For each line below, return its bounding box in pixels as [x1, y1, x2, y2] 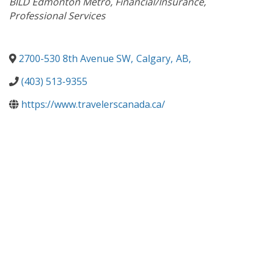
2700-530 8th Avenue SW [19, 52, 131, 66]
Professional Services [9, 9, 105, 23]
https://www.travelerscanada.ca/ [21, 98, 165, 111]
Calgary [136, 52, 171, 66]
